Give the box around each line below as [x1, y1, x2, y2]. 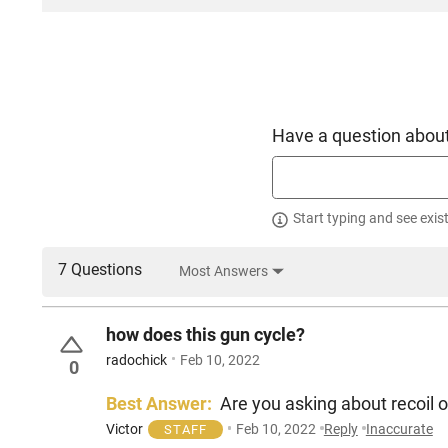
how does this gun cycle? [106, 324, 305, 346]
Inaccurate [365, 420, 433, 437]
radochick [106, 351, 167, 368]
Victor [106, 420, 143, 437]
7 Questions [58, 260, 142, 280]
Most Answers [178, 263, 268, 280]
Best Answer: [106, 392, 212, 414]
